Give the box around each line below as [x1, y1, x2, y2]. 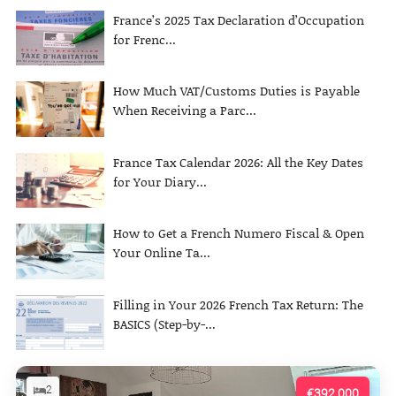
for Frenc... [113, 29, 176, 49]
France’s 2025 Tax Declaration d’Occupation [113, 10, 364, 29]
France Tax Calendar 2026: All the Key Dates [113, 152, 363, 171]
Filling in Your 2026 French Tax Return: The [113, 294, 363, 314]
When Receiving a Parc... [113, 101, 256, 120]
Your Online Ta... [113, 243, 210, 263]
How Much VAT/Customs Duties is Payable [113, 81, 360, 101]
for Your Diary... [113, 171, 207, 191]
